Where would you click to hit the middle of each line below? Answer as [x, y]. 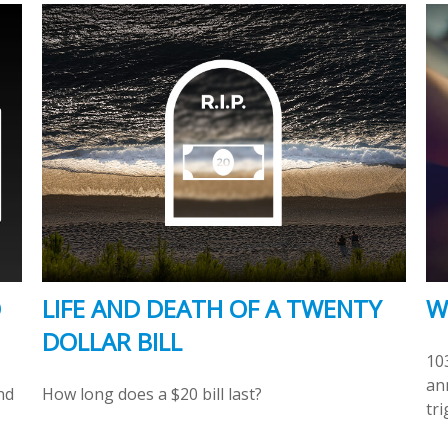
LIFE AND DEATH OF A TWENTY [212, 309]
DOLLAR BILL [112, 342]
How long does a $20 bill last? [152, 394]
